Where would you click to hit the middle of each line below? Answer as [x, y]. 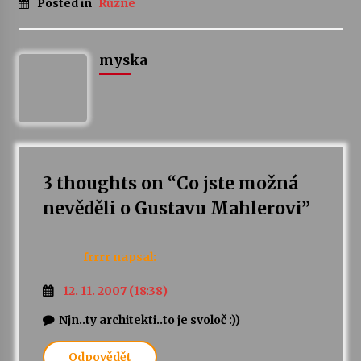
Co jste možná [237, 184]
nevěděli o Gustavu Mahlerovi [172, 209]
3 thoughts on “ [109, 184]
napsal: [134, 257]
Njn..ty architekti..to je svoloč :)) [149, 320]
